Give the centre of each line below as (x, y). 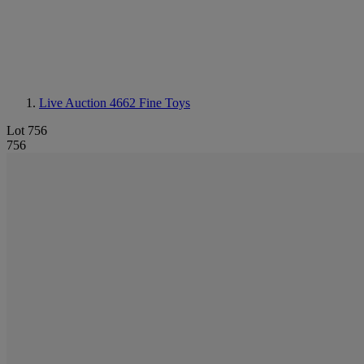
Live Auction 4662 (89, 103)
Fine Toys (165, 103)
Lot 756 (27, 130)
